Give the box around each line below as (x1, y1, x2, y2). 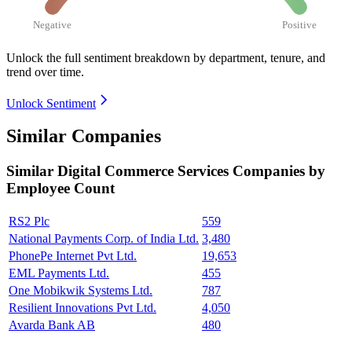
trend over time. (6, 64, 84, 79)
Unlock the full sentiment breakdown (6, 50, 190, 64)
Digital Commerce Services (57, 163, 233, 180)
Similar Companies (6, 126, 161, 147)
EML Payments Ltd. (9, 266, 109, 280)
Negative (33, 18, 72, 31)
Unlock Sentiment (6, 96, 96, 110)
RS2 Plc (9, 214, 49, 229)
